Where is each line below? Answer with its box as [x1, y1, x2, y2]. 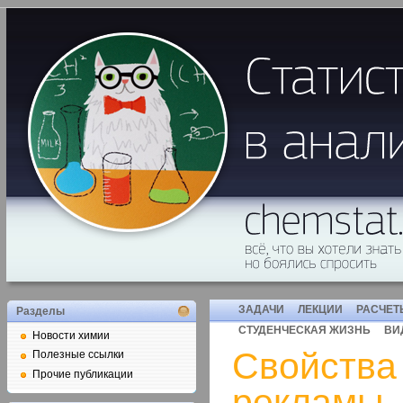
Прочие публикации [32, 367, 133, 381]
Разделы [16, 305, 65, 318]
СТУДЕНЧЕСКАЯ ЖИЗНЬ [238, 324, 371, 336]
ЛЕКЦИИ [298, 303, 343, 316]
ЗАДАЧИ [238, 303, 284, 316]
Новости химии [32, 329, 110, 342]
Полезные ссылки [32, 348, 124, 362]
